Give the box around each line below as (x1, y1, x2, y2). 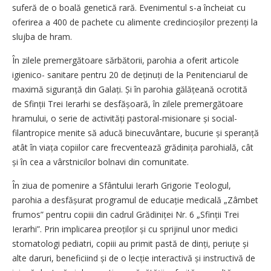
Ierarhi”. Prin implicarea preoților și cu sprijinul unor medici (12, 223, 238, 235)
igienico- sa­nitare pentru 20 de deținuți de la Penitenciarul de (12, 69, 248, 80)
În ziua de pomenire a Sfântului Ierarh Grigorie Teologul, (12, 180, 231, 191)
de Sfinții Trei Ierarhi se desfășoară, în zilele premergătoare (12, 98, 243, 109)
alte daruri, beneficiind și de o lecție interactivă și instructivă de (12, 252, 255, 264)
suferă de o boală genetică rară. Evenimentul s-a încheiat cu (12, 2, 246, 13)
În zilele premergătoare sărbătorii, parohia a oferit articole (12, 54, 239, 66)
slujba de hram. (12, 31, 72, 42)
